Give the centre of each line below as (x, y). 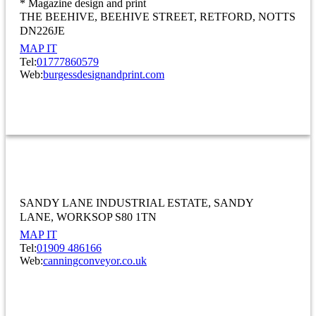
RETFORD (226, 17)
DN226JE (42, 31)
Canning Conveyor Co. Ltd (117, 158)
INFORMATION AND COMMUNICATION (158, 111)
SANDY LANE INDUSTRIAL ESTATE (114, 203)
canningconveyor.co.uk (95, 261)
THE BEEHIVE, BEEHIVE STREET (107, 17)
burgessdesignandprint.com (104, 75)
